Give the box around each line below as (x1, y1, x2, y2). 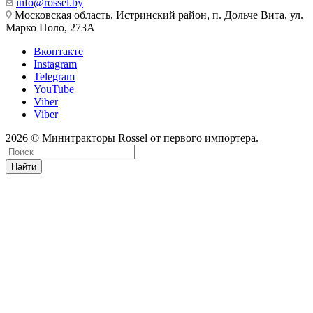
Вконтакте (34, 45, 83, 57)
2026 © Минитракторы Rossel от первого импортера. (6, 131, 259, 144)
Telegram (34, 70, 75, 82)
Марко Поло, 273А (6, 21, 95, 34)
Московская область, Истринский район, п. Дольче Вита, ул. (12, 8, 303, 21)
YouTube (34, 82, 74, 95)
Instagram (34, 57, 77, 70)
